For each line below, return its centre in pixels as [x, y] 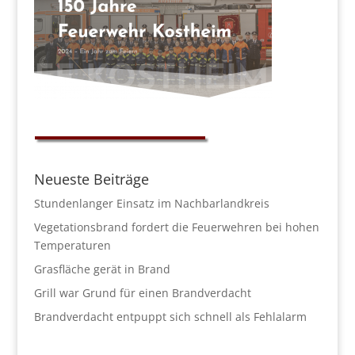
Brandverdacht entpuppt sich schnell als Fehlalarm [170, 317]
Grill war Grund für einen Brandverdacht [142, 293]
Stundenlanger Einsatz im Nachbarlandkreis [151, 203]
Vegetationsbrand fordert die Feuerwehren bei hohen [176, 227]
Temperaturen [72, 245]
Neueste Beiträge [91, 179]
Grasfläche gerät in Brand [102, 269]
